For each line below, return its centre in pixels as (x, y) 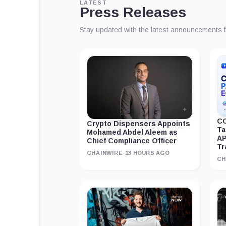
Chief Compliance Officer (132, 141)
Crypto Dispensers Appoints (138, 124)
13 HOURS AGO (147, 153)
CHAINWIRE (105, 153)
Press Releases (133, 13)
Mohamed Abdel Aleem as (132, 132)
